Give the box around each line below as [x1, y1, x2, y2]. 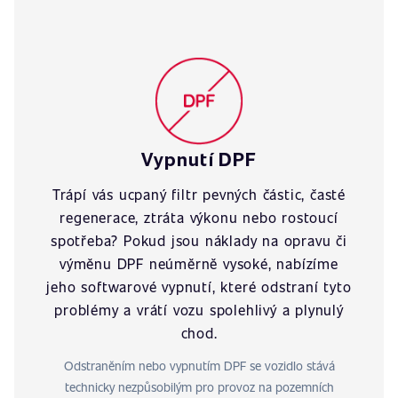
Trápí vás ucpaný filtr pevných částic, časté [52, 185, 346, 203]
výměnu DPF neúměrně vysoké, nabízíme [60, 254, 338, 273]
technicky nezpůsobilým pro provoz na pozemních [64, 378, 334, 395]
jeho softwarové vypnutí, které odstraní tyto [46, 277, 352, 296]
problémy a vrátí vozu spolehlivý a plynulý [54, 300, 344, 319]
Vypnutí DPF [141, 146, 257, 171]
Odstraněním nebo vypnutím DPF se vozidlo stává [63, 357, 335, 374]
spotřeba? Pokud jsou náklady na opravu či [51, 231, 347, 250]
